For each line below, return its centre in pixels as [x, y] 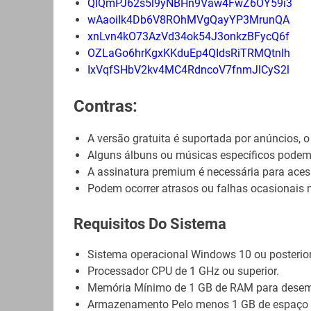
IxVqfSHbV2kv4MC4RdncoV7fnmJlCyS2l [188, 70]
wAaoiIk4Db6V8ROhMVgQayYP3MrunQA [188, 20]
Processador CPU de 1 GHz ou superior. [183, 271]
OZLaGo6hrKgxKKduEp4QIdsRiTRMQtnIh [188, 53]
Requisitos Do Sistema [150, 224]
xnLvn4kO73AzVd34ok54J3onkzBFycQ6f [188, 37]
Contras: [105, 107]
